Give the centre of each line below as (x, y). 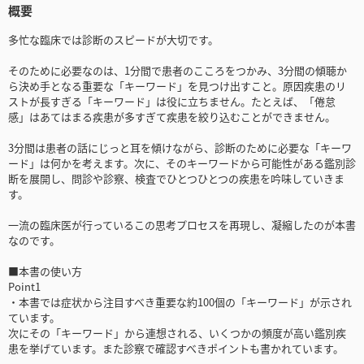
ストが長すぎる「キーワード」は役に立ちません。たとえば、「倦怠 (172, 102)
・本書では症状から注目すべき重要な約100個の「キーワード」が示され (180, 302)
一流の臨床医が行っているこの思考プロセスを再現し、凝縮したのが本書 (182, 225)
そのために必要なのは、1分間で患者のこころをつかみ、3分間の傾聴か (178, 71)
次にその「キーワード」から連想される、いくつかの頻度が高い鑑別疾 (177, 333)
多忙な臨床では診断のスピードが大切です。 (113, 40)
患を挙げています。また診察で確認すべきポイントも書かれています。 (176, 349)
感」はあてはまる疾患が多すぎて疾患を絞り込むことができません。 (172, 117)
